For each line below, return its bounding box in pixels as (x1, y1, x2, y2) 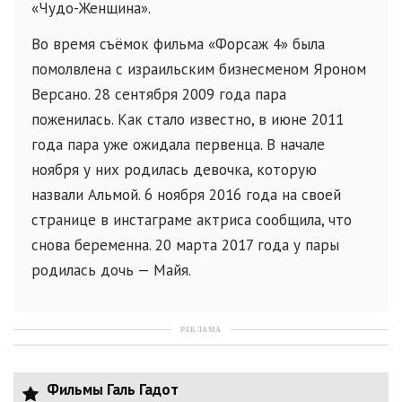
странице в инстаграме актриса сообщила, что (31, 210, 352, 230)
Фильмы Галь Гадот (43, 379, 179, 399)
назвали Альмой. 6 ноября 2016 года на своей (31, 185, 341, 205)
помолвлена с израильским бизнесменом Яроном (31, 59, 366, 79)
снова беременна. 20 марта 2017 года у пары (31, 235, 339, 255)
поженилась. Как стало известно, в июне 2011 (31, 109, 344, 129)
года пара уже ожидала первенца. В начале (31, 135, 325, 154)
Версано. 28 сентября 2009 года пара (31, 84, 286, 104)
